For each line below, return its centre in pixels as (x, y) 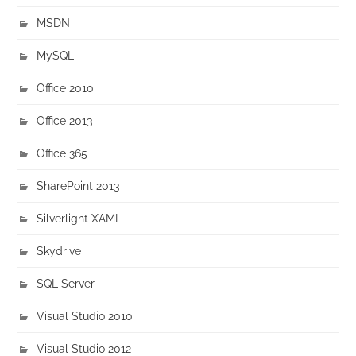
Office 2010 (66, 88)
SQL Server (66, 284)
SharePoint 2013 (78, 186)
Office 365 (62, 153)
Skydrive (59, 251)
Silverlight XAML (79, 219)
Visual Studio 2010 (85, 316)
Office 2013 (65, 121)
